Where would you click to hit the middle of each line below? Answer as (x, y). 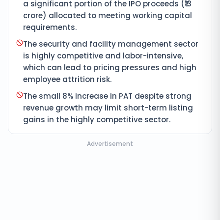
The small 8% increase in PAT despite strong (107, 96)
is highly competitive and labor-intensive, (103, 56)
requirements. (50, 27)
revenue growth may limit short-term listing (108, 108)
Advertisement (110, 144)
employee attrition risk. (67, 79)
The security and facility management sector (111, 44)
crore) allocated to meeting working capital (108, 15)
